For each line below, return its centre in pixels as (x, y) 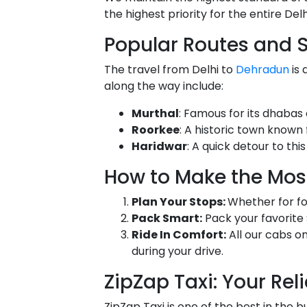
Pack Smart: (167, 218)
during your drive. (179, 251)
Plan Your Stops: (180, 201)
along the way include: (164, 86)
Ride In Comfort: (179, 234)
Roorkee (156, 130)
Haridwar (159, 146)
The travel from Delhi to (170, 69)
